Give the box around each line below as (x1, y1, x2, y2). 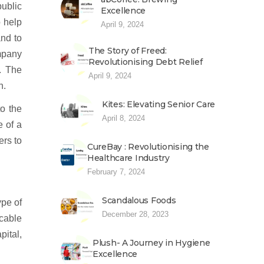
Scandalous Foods (102, 195, 176, 206)
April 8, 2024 (102, 114, 145, 123)
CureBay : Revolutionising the (87, 141, 209, 152)
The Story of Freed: (88, 45, 167, 56)
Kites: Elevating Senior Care (102, 99, 216, 110)
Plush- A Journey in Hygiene (93, 237, 210, 248)
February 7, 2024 (87, 167, 145, 176)
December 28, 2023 (102, 210, 169, 219)
